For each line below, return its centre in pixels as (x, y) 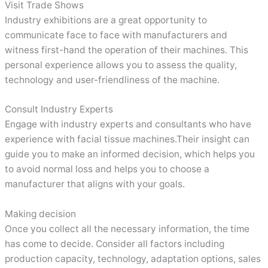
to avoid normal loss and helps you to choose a (107, 169)
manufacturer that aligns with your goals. (95, 184)
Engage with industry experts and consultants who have (128, 124)
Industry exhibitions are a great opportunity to (106, 20)
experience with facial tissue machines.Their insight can (127, 139)
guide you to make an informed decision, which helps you (130, 154)
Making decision (41, 214)
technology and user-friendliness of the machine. (112, 80)
